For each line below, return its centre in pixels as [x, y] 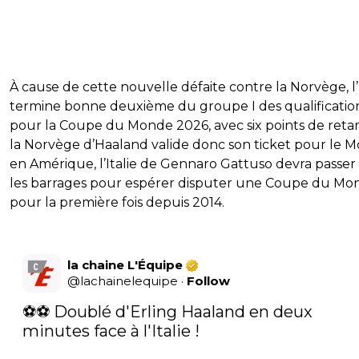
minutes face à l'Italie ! [111, 331]
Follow [208, 281]
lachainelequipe [129, 281]
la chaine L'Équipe [125, 265]
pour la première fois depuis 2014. [117, 203]
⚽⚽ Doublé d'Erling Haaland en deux [167, 312]
